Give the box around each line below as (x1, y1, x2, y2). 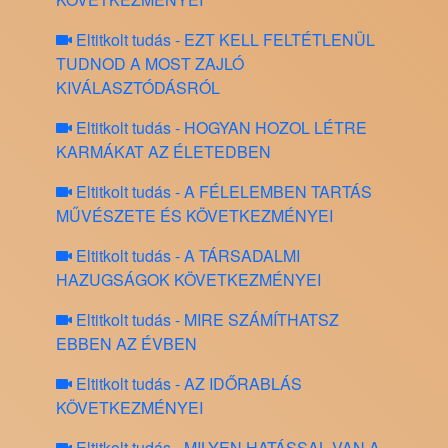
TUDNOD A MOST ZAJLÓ (56, 52, 244, 76)
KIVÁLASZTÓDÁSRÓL (56, 76, 220, 100)
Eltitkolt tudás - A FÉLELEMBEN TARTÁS (72, 180, 372, 204)
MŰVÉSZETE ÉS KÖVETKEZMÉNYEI (56, 204, 333, 228)
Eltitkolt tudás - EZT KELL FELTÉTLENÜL (72, 28, 375, 52)
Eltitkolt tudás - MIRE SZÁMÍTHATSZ (72, 308, 339, 332)
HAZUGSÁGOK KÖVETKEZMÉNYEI (56, 268, 321, 292)
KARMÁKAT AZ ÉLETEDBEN (56, 140, 271, 164)
